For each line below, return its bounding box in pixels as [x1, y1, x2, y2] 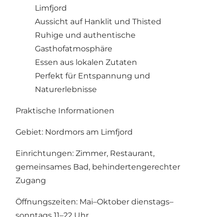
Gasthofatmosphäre [35, 44, 112, 53]
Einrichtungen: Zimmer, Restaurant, [15, 148, 155, 158]
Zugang [15, 175, 46, 185]
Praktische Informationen [15, 106, 114, 115]
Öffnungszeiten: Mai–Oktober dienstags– [15, 197, 173, 206]
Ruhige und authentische [35, 30, 136, 40]
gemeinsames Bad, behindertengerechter [15, 162, 180, 171]
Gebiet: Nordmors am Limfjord [15, 127, 133, 137]
